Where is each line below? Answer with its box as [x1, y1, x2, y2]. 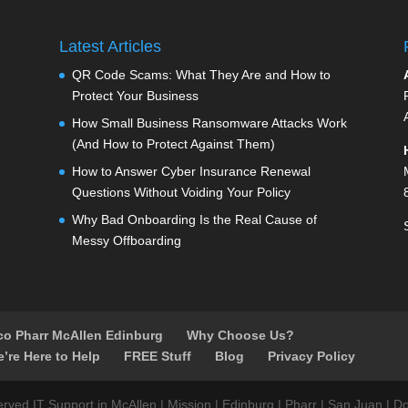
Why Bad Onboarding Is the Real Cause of [71, 211, 317, 227]
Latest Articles [58, 36, 161, 56]
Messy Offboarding [71, 232, 181, 248]
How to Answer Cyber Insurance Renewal [71, 163, 311, 178]
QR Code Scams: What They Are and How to [71, 66, 331, 82]
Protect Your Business [71, 87, 199, 103]
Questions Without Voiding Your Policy [71, 184, 291, 199]
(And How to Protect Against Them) [71, 136, 275, 151]
